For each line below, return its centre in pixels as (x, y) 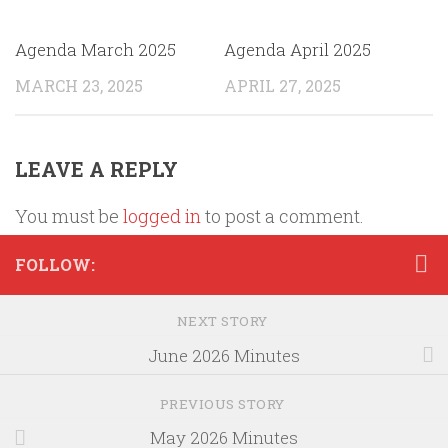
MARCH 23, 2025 (79, 85)
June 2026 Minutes (224, 355)
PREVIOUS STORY (224, 403)
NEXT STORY (224, 321)
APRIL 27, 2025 (282, 85)
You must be (69, 215)
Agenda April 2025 (297, 49)
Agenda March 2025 (95, 49)
